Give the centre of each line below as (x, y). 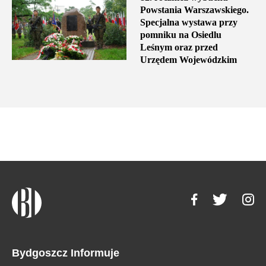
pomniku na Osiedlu (180, 35)
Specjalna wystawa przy (189, 23)
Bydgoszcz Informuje (66, 253)
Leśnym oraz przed (179, 47)
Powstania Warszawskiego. (194, 10)
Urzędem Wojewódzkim (188, 60)
